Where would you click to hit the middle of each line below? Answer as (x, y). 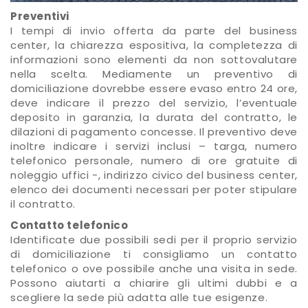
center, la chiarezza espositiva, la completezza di (154, 45)
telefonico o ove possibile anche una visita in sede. (154, 268)
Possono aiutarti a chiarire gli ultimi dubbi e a (154, 283)
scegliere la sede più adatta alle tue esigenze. (139, 297)
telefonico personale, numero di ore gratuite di (154, 160)
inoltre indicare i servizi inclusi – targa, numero (154, 146)
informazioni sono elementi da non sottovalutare (154, 59)
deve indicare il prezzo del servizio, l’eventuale (154, 102)
